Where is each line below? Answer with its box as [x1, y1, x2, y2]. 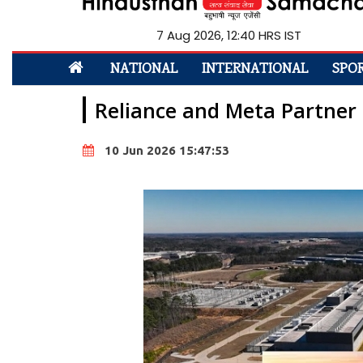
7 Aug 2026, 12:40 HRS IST [156, 26, 301, 44]
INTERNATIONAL [202, 58, 308, 80]
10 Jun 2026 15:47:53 [105, 143, 229, 157]
